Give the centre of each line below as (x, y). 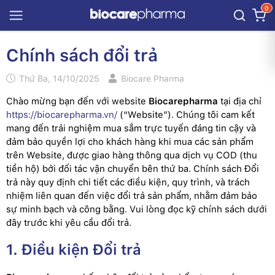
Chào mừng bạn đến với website (77, 101)
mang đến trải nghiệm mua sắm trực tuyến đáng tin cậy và (131, 128)
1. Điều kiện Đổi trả (74, 250)
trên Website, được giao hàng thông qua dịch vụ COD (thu (132, 155)
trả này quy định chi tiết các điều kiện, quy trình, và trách (128, 182)
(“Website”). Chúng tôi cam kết (186, 115)
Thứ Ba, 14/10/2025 (59, 79)
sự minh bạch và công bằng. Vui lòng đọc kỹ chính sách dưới (137, 209)
